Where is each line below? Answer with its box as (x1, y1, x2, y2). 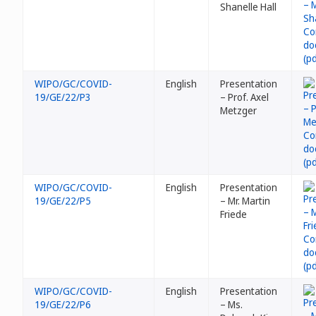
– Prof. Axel (220, 90, 269, 104)
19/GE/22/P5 (35, 194, 91, 207)
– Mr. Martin (220, 194, 270, 207)
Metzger (220, 104, 257, 117)
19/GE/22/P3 (35, 90, 91, 104)
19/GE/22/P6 (35, 298, 91, 311)
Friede (220, 207, 247, 221)
